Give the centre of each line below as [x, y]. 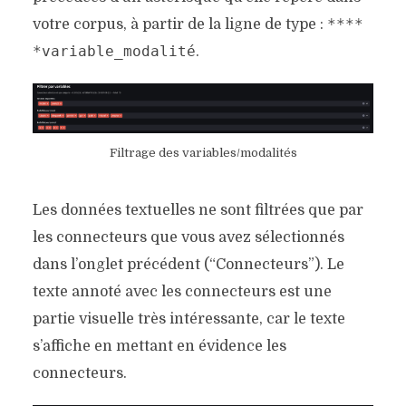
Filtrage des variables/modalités [203, 153]
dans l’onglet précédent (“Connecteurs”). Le [188, 265]
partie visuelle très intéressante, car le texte [188, 319]
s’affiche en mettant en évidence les [159, 347]
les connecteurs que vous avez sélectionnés [188, 238]
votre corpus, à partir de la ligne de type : [179, 25]
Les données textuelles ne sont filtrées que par [198, 211]
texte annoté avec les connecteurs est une [182, 292]
